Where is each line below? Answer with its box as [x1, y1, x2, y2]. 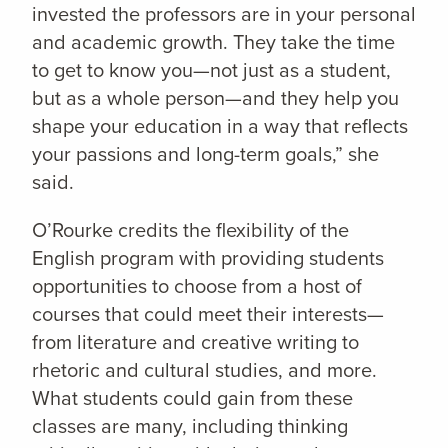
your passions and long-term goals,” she [32, 139, 379, 170]
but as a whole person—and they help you [32, 83, 399, 114]
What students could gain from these [32, 383, 353, 414]
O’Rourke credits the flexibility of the [32, 215, 349, 246]
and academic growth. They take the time [32, 27, 395, 58]
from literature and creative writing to [32, 327, 359, 358]
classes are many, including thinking [32, 411, 348, 442]
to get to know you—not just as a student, [32, 55, 391, 86]
